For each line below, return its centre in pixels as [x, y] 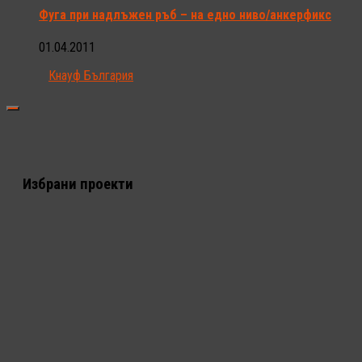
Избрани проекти [78, 184]
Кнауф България [91, 75]
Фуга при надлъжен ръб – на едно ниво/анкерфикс [185, 15]
